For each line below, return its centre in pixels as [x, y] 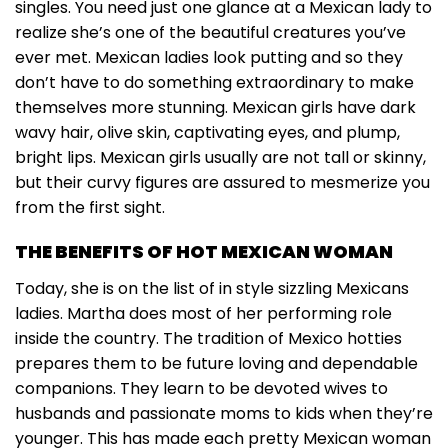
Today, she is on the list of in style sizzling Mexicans [212, 289]
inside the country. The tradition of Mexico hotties [208, 339]
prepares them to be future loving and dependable [216, 364]
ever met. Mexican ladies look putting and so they [209, 58]
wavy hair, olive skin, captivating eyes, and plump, [207, 133]
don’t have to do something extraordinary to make [214, 83]
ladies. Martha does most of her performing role [203, 314]
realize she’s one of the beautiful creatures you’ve [210, 33]
